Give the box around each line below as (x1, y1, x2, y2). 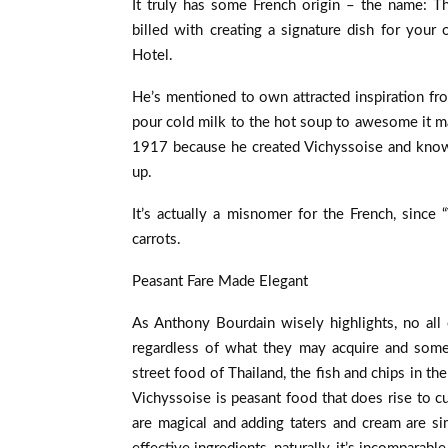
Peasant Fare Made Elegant (132, 273, 308, 289)
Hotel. (132, 47, 173, 63)
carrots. (132, 231, 181, 247)
